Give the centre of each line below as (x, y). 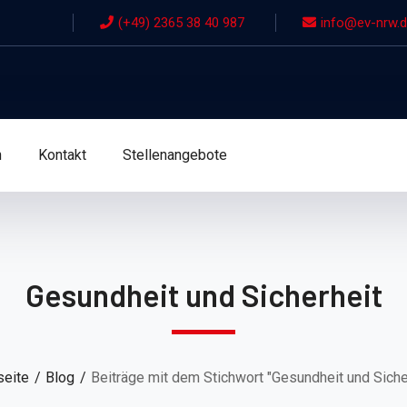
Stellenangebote (175, 155)
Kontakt (62, 155)
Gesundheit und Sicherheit (203, 295)
